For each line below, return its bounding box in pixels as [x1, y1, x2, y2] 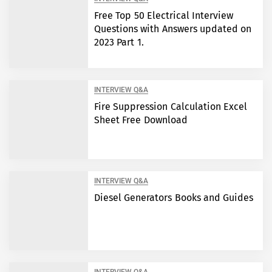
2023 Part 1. [94, 36, 144, 48]
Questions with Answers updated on [94, 23, 251, 35]
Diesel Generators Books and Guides [94, 192, 253, 203]
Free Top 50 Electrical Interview [94, 10, 233, 21]
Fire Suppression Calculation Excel [94, 101, 247, 112]
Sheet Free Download [94, 114, 188, 126]
